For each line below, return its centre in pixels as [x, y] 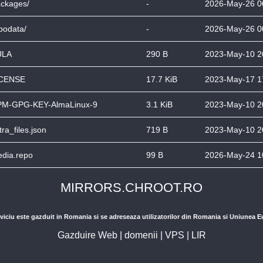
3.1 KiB [159, 104]
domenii [141, 235]
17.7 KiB [162, 79]
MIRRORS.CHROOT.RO [131, 188]
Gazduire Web [87, 235]
